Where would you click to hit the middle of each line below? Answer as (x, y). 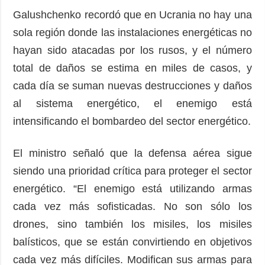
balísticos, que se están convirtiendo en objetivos (132, 242)
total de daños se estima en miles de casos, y (132, 68)
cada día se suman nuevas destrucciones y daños (132, 85)
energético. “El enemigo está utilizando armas (132, 188)
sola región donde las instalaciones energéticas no (132, 32)
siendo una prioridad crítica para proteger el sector (132, 171)
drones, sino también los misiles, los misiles (132, 224)
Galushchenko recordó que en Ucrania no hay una (132, 14)
